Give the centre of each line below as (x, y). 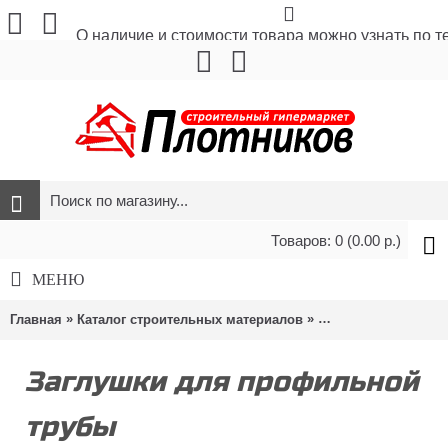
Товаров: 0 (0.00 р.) (336, 240)
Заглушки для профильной (222, 382)
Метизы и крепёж (373, 319)
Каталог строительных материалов (190, 319)
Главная (36, 319)
